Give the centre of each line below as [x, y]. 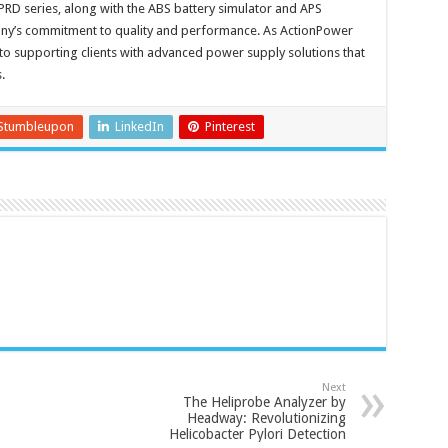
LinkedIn [139, 127]
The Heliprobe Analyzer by [264, 402]
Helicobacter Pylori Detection [257, 434]
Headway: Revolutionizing [266, 418]
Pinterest [229, 127]
